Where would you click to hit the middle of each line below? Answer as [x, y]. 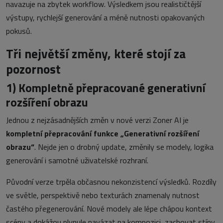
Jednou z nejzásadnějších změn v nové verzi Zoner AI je [97, 120]
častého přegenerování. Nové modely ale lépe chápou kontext [109, 209]
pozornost [33, 69]
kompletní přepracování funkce [63, 134]
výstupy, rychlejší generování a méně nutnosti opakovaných [105, 18]
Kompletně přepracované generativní [112, 88]
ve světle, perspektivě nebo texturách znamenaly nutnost [103, 195]
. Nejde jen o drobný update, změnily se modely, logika [124, 147]
